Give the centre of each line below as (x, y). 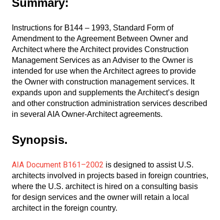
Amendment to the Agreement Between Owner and (100, 39)
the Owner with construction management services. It (103, 82)
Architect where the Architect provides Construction (100, 50)
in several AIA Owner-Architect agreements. (87, 114)
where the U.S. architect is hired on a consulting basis (105, 187)
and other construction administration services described (110, 104)
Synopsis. (40, 139)
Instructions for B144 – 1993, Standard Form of (93, 28)
